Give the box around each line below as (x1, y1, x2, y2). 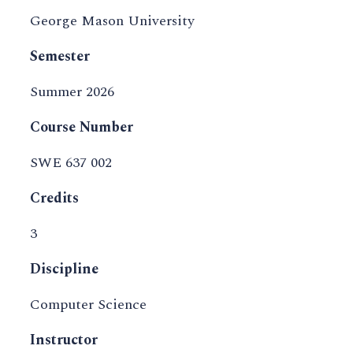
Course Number (30, 117, 133, 139)
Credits (30, 188, 79, 210)
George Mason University (30, 10, 195, 32)
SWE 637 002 (30, 152, 112, 174)
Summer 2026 (30, 81, 114, 103)
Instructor (30, 329, 98, 351)
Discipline (30, 258, 98, 281)
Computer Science (30, 294, 147, 316)
